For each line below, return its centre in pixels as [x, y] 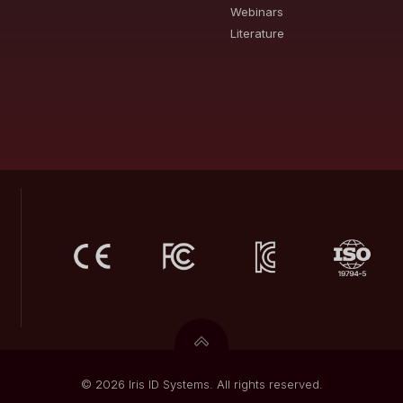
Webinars [257, 11]
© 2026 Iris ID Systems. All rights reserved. [201, 384]
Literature [257, 33]
